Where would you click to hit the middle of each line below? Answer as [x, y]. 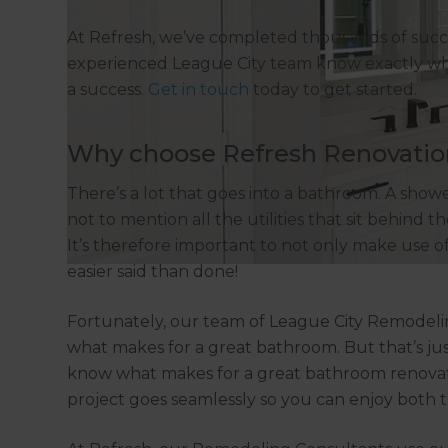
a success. [108, 90]
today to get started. [333, 90]
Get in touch [199, 90]
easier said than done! [153, 272]
